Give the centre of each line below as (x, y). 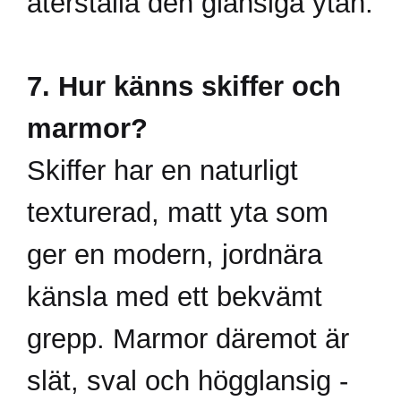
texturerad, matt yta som (178, 212)
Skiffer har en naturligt (162, 170)
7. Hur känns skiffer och (184, 85)
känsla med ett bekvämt (175, 296)
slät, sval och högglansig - (188, 380)
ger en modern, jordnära (175, 254)
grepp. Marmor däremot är (188, 338)
